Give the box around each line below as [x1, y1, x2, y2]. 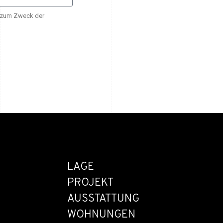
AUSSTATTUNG [67, 192, 139, 206]
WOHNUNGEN [67, 208, 135, 222]
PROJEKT [67, 176, 113, 190]
